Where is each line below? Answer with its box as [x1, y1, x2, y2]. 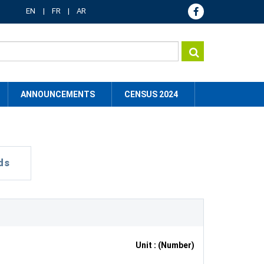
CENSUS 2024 [124, 90, 178, 99]
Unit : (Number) [136, 240, 194, 250]
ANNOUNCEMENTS [21, 90, 95, 99]
